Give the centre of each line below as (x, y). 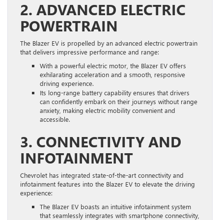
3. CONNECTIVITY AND (101, 141)
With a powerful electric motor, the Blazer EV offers (113, 65)
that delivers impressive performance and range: (90, 52)
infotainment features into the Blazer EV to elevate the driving (108, 184)
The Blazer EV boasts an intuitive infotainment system (115, 206)
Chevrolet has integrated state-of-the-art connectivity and (102, 175)
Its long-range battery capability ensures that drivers (115, 92)
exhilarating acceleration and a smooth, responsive (112, 74)
